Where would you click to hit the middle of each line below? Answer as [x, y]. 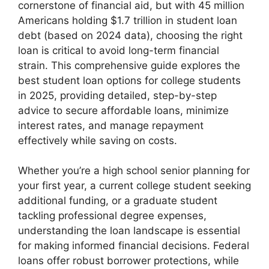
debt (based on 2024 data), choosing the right [130, 35]
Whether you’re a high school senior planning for [134, 171]
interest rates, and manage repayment [111, 125]
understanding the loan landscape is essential [129, 231]
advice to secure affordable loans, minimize [123, 110]
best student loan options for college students [129, 80]
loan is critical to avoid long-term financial [119, 50]
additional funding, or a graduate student [118, 201]
